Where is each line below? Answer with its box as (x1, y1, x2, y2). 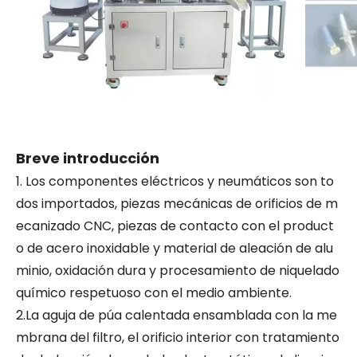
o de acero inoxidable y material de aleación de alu (16, 239, 333, 257)
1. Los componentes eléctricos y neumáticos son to (16, 172, 334, 190)
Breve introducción (16, 148, 159, 168)
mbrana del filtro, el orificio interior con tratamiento (16, 328, 339, 347)
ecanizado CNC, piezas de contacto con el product (16, 217, 334, 235)
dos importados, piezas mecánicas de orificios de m (16, 194, 338, 213)
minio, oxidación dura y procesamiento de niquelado (16, 261, 339, 280)
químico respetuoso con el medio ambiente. (16, 284, 292, 302)
